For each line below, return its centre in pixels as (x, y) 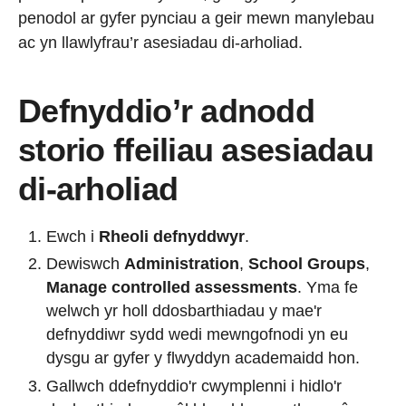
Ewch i (72, 236)
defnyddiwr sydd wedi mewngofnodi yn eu (197, 335)
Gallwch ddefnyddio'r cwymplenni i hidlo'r (194, 386)
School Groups (307, 264)
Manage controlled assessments (172, 288)
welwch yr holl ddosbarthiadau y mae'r (184, 311)
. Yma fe (328, 288)
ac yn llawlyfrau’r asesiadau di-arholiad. (160, 42)
